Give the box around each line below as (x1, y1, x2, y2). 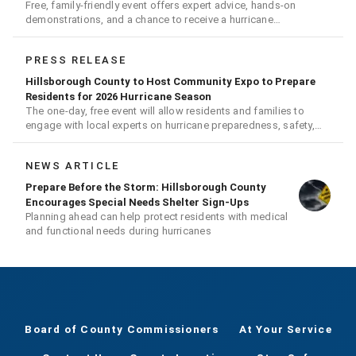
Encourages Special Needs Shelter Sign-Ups (25, 196, 249, 209)
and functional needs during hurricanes (25, 225, 211, 238)
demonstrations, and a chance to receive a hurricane (25, 14, 273, 26)
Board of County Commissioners (25, 323, 219, 336)
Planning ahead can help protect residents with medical (25, 211, 288, 223)
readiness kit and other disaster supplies (25, 28, 220, 41)
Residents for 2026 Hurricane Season (25, 91, 211, 103)
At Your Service (238, 323, 332, 336)
